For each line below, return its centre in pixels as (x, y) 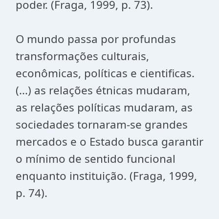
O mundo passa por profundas (96, 39)
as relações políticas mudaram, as (104, 107)
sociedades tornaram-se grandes (102, 124)
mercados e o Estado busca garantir (109, 142)
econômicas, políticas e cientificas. (105, 73)
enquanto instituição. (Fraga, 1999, (106, 176)
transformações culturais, (82, 56)
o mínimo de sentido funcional (96, 159)
